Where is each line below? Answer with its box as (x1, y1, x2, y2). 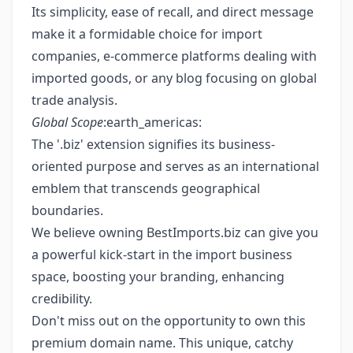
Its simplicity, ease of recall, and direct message (32, 3, 314, 20)
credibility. (32, 290, 92, 307)
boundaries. (32, 202, 103, 219)
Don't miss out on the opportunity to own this (32, 312, 306, 329)
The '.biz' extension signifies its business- (32, 136, 275, 153)
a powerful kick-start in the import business (32, 246, 292, 263)
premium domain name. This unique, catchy (32, 334, 293, 351)
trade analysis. (32, 91, 117, 109)
